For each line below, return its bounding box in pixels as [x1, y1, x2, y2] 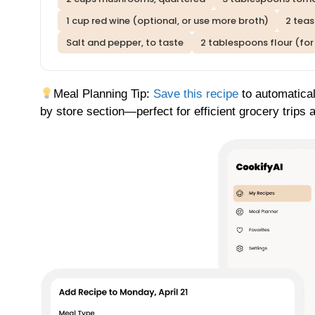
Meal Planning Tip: [53, 87, 154, 101]
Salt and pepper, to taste [66, 36, 184, 50]
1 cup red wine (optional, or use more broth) [66, 14, 269, 28]
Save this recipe [153, 87, 239, 101]
